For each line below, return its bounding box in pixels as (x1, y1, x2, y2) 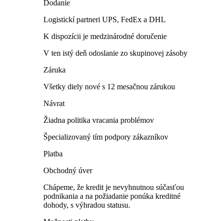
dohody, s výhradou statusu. (43, 200, 130, 209)
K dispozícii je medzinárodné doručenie (43, 32, 167, 40)
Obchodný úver (43, 166, 92, 175)
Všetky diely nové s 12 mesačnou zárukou (43, 82, 175, 91)
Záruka (43, 65, 66, 74)
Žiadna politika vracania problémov (43, 115, 154, 124)
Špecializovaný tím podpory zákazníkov (43, 132, 168, 141)
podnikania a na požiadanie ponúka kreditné (43, 191, 181, 200)
